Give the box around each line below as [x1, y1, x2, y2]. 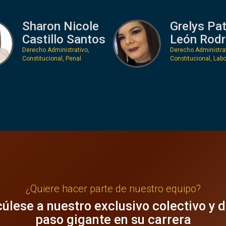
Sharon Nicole [22, 19, 99, 33]
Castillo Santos [22, 32, 105, 46]
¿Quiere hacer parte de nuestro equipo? [25, 182, 201, 195]
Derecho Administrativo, [22, 46, 89, 53]
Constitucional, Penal [22, 54, 81, 62]
